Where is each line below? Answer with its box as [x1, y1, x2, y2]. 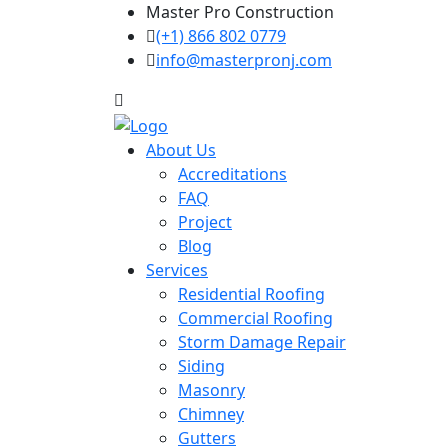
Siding [178, 354, 225, 377]
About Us [146, 138, 216, 161]
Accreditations [178, 162, 287, 185]
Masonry [178, 378, 245, 401]
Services [146, 258, 208, 281]
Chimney [178, 402, 244, 425]
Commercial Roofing [178, 306, 333, 329]
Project [178, 210, 232, 233]
